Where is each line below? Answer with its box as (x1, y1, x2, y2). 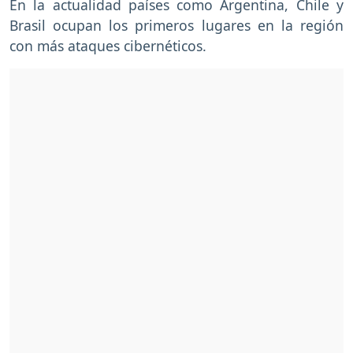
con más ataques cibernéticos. (9, 35, 206, 55)
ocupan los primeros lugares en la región (53, 15, 344, 35)
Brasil (9, 15, 46, 35)
